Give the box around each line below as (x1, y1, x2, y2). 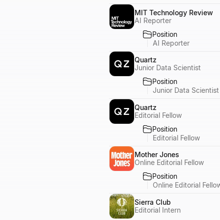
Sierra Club (135, 197, 171, 206)
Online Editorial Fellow (135, 158, 204, 166)
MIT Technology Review (135, 8, 213, 17)
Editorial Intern (135, 205, 181, 214)
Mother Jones (135, 150, 179, 159)
